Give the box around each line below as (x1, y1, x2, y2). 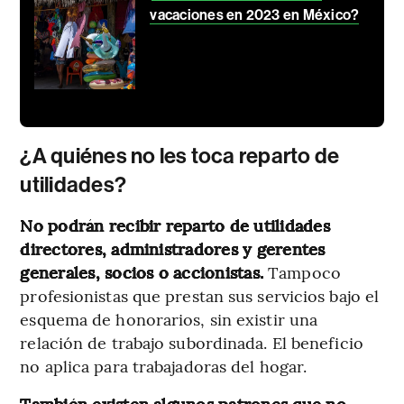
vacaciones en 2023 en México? (150, 5, 360, 23)
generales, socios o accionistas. (20, 260, 264, 283)
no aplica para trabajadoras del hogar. (20, 353, 308, 377)
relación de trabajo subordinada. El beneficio (20, 330, 363, 353)
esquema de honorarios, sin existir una (20, 307, 318, 330)
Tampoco (263, 260, 341, 283)
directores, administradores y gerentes (20, 236, 326, 260)
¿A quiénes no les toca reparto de (20, 142, 340, 169)
